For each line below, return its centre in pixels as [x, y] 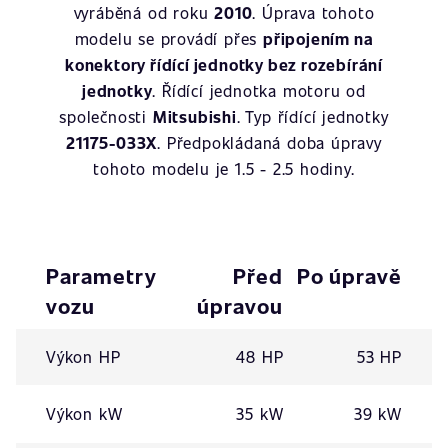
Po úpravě [349, 275]
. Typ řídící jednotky [312, 116]
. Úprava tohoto [313, 12]
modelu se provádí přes [168, 38]
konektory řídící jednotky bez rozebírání [223, 64]
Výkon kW [84, 413]
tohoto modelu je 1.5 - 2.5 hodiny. [224, 168]
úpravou [240, 305]
